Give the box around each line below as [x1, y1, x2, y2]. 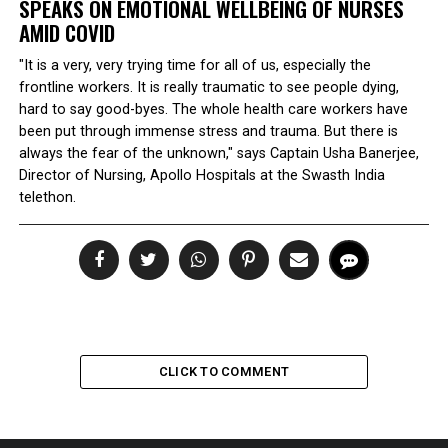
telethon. [18, 189, 76, 206]
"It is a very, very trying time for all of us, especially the [18, 57, 371, 74]
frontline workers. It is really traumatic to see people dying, [18, 79, 399, 96]
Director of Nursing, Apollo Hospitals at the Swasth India [18, 167, 385, 184]
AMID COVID [18, 17, 115, 48]
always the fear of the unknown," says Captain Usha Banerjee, [18, 145, 419, 162]
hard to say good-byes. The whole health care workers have [18, 101, 408, 118]
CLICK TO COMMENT [158, 364, 290, 379]
